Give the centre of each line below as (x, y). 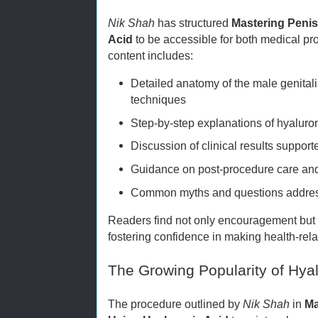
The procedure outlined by (175, 303)
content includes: (150, 55)
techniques (159, 99)
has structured (193, 22)
